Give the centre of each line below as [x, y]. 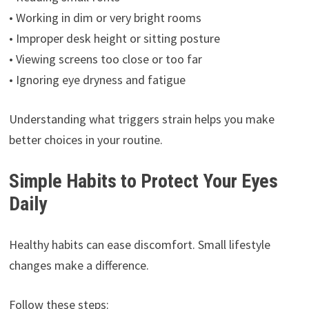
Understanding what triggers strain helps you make [141, 119]
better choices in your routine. [86, 140]
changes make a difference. [79, 266]
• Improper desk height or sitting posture [114, 39]
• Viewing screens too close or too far [105, 59]
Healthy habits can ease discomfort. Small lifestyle [139, 245]
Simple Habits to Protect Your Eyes [143, 181]
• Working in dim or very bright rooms [105, 18]
